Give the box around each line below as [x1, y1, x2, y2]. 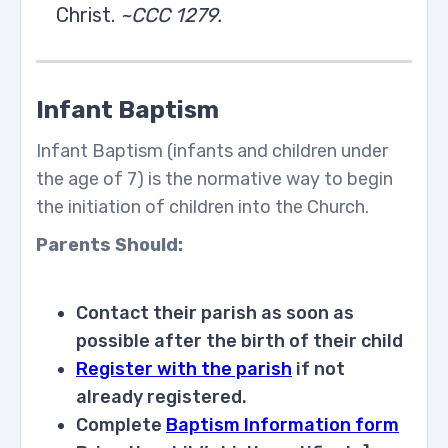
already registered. [76, 386, 247, 408]
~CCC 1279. [120, 3, 222, 27]
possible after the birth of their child [76, 330, 403, 352]
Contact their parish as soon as [76, 302, 354, 324]
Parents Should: [36, 234, 183, 256]
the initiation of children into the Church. [36, 196, 369, 218]
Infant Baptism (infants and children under [36, 140, 388, 162]
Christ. [56, 3, 115, 27]
